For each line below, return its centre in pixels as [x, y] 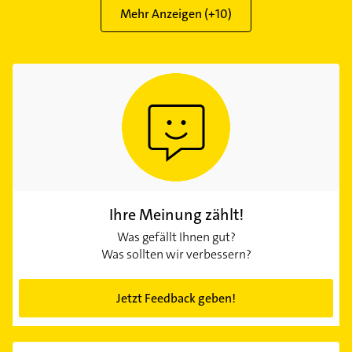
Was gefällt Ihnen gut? [176, 236]
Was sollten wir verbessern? [176, 254]
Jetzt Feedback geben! [176, 298]
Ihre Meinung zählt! [176, 214]
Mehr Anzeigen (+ [168, 13]
